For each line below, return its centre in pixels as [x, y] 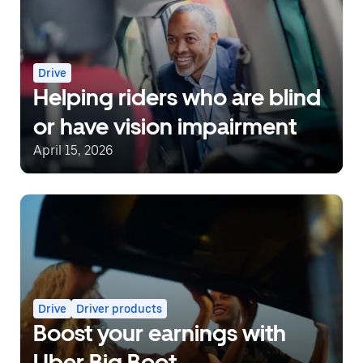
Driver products [119, 309]
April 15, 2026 [73, 150]
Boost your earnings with [160, 333]
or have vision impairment [165, 126]
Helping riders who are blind [177, 97]
